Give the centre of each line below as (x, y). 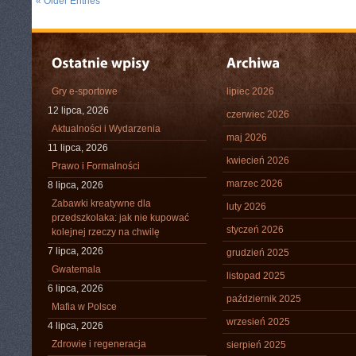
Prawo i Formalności (96, 166)
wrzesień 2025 (258, 322)
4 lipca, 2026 (75, 326)
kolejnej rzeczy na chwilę (106, 232)
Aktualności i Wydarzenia (106, 129)
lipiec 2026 (250, 91)
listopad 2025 (256, 276)
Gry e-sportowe (85, 91)
